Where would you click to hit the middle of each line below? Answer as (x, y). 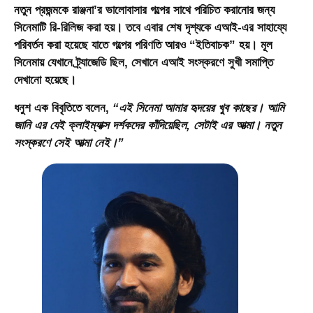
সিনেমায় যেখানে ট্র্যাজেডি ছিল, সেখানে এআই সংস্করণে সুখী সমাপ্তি (144, 63)
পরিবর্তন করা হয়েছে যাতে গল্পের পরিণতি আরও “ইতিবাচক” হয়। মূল (143, 45)
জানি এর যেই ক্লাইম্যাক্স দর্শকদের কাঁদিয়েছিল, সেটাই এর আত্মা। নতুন (148, 125)
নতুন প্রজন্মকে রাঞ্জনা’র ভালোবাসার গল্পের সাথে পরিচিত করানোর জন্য (144, 10)
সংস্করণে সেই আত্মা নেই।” (69, 143)
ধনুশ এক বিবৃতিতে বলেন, (63, 108)
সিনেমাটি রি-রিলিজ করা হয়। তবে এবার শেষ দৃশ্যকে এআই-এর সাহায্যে (150, 28)
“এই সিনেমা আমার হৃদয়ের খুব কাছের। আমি (198, 108)
